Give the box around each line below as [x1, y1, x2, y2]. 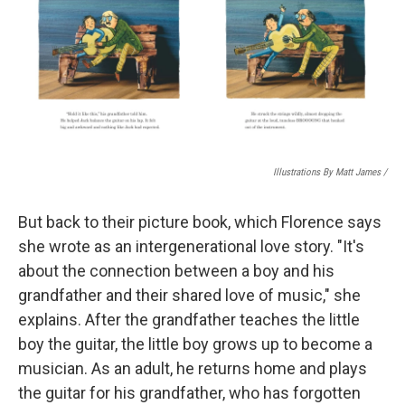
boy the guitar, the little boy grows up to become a [18, 334, 372, 353]
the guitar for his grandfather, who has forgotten [18, 382, 361, 402]
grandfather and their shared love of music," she [18, 285, 361, 305]
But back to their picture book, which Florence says [18, 212, 381, 231]
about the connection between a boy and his [18, 260, 334, 280]
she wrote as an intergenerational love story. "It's [18, 236, 364, 256]
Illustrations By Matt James [273, 165, 381, 178]
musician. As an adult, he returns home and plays [18, 358, 367, 378]
